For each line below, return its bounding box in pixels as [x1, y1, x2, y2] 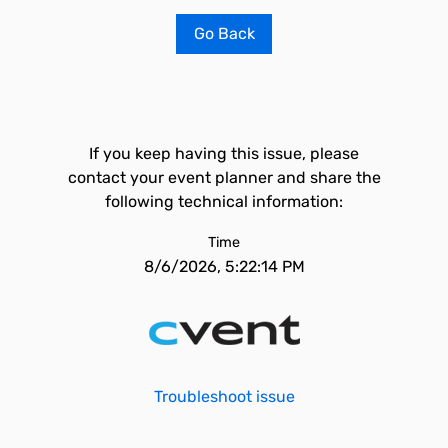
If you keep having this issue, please [89, 144, 359, 163]
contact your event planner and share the [67, 168, 381, 187]
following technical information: [105, 192, 343, 211]
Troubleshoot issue [153, 387, 295, 406]
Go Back [193, 24, 255, 43]
